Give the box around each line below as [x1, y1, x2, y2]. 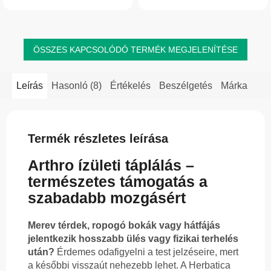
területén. [48, 5, 79, 15]
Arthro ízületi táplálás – [28, 157, 194, 174]
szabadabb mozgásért [28, 189, 186, 207]
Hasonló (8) [51, 80, 102, 91]
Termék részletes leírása [28, 131, 168, 145]
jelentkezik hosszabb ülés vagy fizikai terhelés [28, 233, 238, 244]
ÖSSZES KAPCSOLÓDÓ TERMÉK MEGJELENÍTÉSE [33, 44, 238, 54]
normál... [190, 11, 218, 19]
